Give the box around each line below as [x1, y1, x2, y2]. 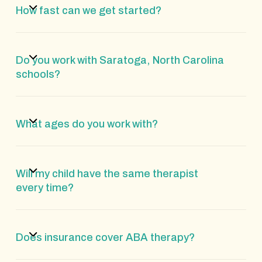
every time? [15, 181, 74, 194]
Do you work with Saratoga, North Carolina [15, 54, 224, 66]
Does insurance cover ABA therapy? [15, 231, 195, 243]
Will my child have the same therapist [15, 167, 198, 180]
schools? [15, 68, 60, 80]
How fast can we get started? [15, 4, 161, 16]
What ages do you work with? [15, 118, 158, 130]
